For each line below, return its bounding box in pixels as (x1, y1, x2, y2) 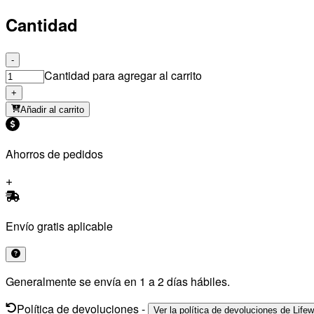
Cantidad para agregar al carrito (44, 67, 202, 84)
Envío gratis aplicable (6, 218, 113, 235)
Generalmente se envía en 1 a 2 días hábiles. (6, 273, 230, 290)
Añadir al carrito (20, 104, 85, 116)
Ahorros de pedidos (6, 146, 103, 163)
